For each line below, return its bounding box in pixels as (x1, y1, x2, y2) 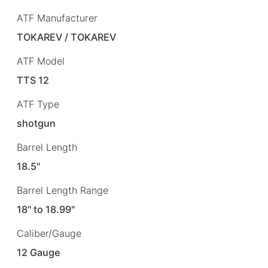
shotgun (17, 117, 56, 129)
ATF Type (17, 98, 59, 110)
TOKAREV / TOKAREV (17, 31, 117, 43)
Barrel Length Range (17, 184, 108, 197)
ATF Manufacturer (17, 11, 98, 24)
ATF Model (17, 54, 65, 67)
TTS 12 (17, 74, 50, 86)
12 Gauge (17, 246, 61, 259)
